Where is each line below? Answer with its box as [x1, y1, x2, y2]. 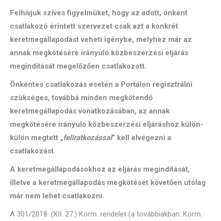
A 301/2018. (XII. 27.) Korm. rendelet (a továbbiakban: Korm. [10, 210, 202, 219]
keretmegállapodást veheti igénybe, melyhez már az [10, 35, 192, 44]
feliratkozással [63, 133, 112, 142]
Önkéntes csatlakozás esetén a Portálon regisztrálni [10, 80, 192, 89]
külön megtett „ [10, 133, 63, 142]
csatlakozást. [10, 147, 56, 155]
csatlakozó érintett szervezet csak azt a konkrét [10, 22, 178, 31]
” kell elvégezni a [112, 133, 171, 142]
